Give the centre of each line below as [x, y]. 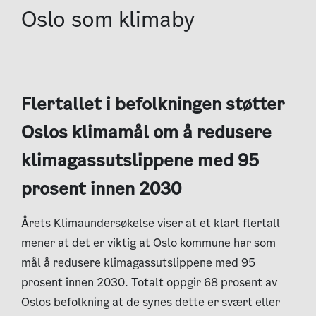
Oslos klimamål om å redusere [146, 132]
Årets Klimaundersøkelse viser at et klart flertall [151, 223]
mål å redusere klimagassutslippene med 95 [138, 263]
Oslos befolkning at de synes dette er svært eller [151, 302]
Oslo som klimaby [108, 20]
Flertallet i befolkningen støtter [153, 104]
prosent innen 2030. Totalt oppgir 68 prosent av [149, 282]
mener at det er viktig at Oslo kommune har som [148, 243]
